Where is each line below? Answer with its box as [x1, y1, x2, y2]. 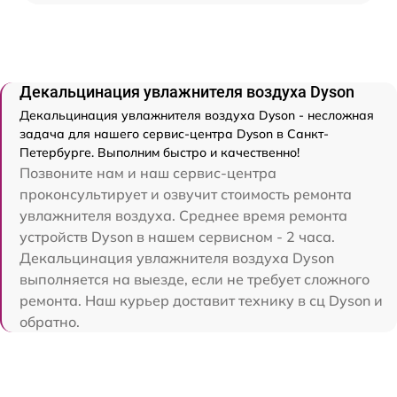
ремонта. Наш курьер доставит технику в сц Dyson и [19, 292, 383, 310]
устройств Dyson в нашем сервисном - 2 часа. [19, 228, 335, 246]
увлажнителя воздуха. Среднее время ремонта [19, 206, 347, 225]
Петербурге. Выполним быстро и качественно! [19, 144, 300, 161]
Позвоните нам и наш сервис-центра [19, 164, 276, 183]
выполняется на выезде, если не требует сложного [19, 270, 370, 289]
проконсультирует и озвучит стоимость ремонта [19, 185, 352, 204]
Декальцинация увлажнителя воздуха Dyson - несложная [19, 107, 374, 124]
